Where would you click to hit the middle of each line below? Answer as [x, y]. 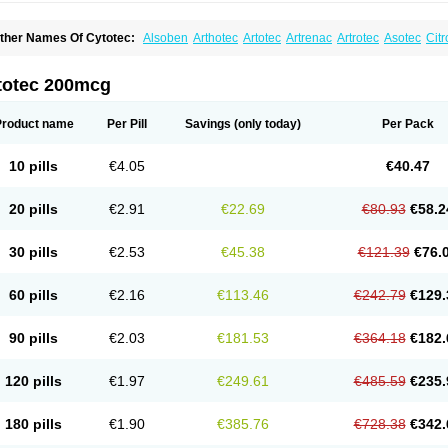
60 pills [33, 295]
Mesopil [102, 52]
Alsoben [165, 38]
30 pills [33, 252]
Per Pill [126, 124]
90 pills [33, 338]
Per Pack [407, 124]
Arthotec [215, 38]
